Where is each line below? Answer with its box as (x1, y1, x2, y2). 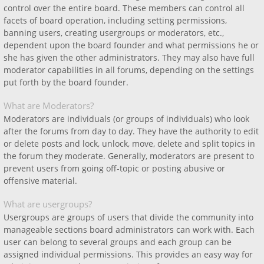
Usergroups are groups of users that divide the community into (4, 212, 253, 223)
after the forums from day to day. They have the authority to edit (4, 126, 259, 137)
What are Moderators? (4, 100, 94, 111)
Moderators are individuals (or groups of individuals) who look (4, 113, 249, 124)
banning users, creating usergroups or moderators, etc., (4, 27, 224, 38)
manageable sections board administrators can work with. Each (4, 224, 255, 235)
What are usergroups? (4, 198, 92, 210)
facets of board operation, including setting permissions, (4, 15, 227, 26)
